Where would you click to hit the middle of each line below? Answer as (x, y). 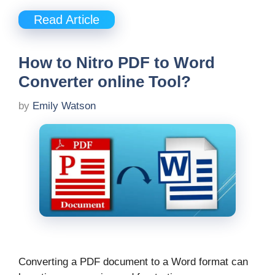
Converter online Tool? (105, 82)
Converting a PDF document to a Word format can (133, 261)
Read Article (67, 20)
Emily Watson (64, 106)
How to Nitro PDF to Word (117, 63)
